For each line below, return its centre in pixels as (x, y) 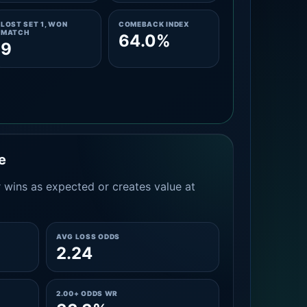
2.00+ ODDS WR (87, 293)
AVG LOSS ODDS (88, 236)
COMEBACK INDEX (154, 24)
